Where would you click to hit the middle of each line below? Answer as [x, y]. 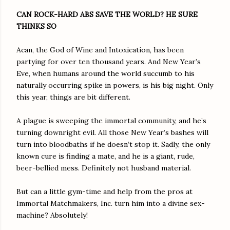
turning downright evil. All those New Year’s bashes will [112, 132]
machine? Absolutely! [52, 215]
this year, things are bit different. [73, 97]
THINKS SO [36, 26]
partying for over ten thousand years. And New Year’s [109, 61]
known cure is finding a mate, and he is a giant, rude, [106, 156]
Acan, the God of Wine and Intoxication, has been [100, 50]
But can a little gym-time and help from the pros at [104, 191]
